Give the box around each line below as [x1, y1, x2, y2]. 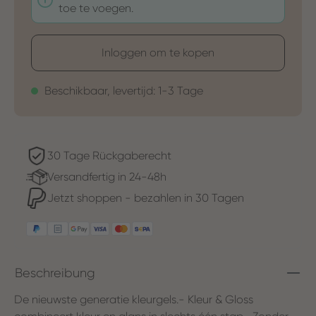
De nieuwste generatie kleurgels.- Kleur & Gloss [14, 292, 253, 306]
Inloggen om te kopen [102, 45, 214, 59]
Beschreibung [15, 265, 95, 280]
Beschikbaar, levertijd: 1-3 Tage [42, 83, 203, 97]
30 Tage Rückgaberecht [47, 148, 171, 162]
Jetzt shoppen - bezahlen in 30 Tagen [47, 190, 244, 205]
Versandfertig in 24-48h [47, 169, 166, 183]
